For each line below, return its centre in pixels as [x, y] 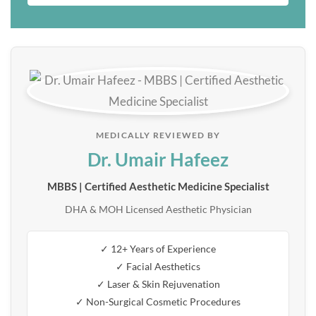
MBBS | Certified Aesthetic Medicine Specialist [158, 186]
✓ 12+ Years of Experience [158, 248]
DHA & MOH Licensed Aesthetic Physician [158, 209]
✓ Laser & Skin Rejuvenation [158, 284]
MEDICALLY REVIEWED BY [158, 135]
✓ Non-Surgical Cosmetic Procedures [158, 301]
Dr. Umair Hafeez [158, 159]
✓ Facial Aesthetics [158, 266]
